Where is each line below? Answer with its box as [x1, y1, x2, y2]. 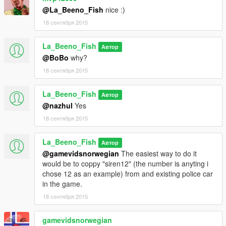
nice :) [103, 5, 125, 15]
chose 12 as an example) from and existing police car [42, 168, 213, 179]
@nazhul [42, 100, 73, 111]
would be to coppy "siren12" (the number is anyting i [42, 158, 208, 169]
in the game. [42, 179, 82, 189]
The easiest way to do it [119, 148, 197, 159]
